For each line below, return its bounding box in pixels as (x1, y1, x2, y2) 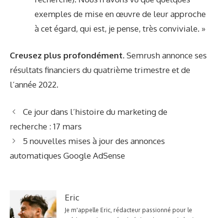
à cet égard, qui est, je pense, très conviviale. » (35, 23, 205, 34)
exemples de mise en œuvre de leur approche (35, 8, 206, 19)
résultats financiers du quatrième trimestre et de (10, 65, 190, 75)
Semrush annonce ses (127, 50, 207, 61)
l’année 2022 (10, 79, 56, 90)
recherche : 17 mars (10, 121, 82, 131)
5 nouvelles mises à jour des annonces (23, 135, 165, 146)
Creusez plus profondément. (10, 50, 125, 61)
